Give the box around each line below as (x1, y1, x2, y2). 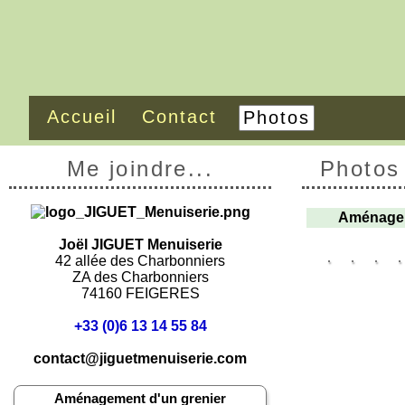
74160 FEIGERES (80, 286, 200, 301)
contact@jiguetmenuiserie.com (33, 351, 247, 366)
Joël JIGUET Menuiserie (58, 237, 222, 252)
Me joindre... (66, 156, 214, 181)
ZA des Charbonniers (71, 269, 209, 285)
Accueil (47, 107, 117, 127)
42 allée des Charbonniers (55, 253, 225, 268)
